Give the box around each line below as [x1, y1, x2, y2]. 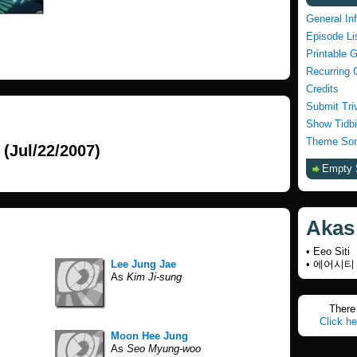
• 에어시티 [306, 258, 355, 270]
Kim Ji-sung [124, 271, 182, 283]
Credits [306, 83, 339, 95]
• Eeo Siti [306, 245, 350, 257]
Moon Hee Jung [111, 330, 188, 342]
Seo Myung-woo [124, 343, 201, 355]
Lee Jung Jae [111, 258, 176, 270]
